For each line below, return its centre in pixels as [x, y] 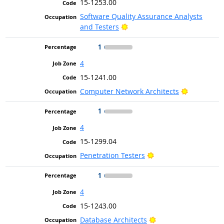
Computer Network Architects [129, 91]
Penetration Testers [112, 155]
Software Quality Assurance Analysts [141, 16]
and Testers [99, 27]
